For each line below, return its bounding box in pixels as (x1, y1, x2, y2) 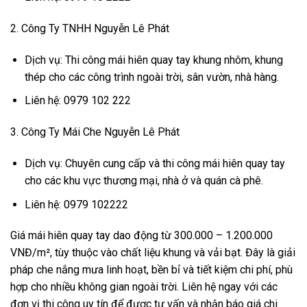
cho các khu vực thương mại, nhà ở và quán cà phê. (24, 173, 263, 187)
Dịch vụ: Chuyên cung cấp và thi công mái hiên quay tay (24, 156, 285, 170)
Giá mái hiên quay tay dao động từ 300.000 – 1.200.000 (10, 229, 273, 243)
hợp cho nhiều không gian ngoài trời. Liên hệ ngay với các (10, 280, 278, 294)
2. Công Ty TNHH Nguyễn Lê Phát (10, 21, 169, 35)
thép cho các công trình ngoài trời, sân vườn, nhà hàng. (24, 70, 279, 84)
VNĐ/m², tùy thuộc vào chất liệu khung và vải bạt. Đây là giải (10, 246, 295, 260)
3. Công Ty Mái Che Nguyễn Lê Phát (10, 125, 180, 139)
